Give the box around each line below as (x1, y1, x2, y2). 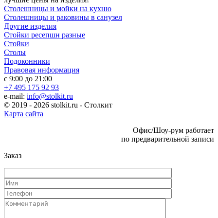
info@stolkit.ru (27, 92, 73, 101)
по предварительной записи (121, 135, 214, 144)
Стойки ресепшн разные (4, 31, 85, 39)
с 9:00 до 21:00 (4, 74, 52, 83)
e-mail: (4, 92, 27, 101)
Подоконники (4, 57, 50, 66)
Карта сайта (4, 109, 43, 118)
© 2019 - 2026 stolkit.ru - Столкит (4, 101, 112, 109)
